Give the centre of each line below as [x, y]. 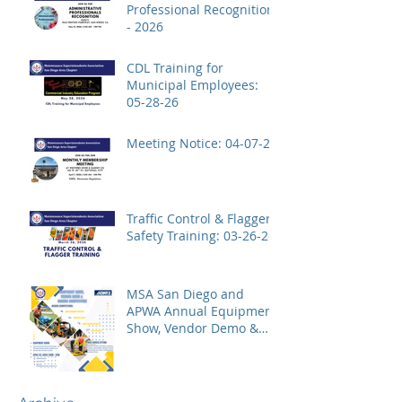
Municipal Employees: [192, 84]
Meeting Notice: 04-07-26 [251, 143]
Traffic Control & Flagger [199, 218]
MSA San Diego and [185, 293]
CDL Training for [175, 67]
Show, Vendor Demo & [192, 328]
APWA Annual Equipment [202, 310]
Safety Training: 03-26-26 [249, 235]
